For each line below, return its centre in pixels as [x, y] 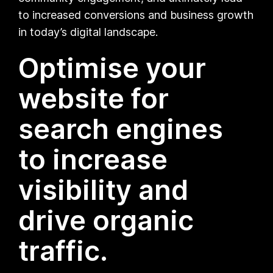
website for [94, 98]
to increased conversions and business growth [136, 15]
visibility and [104, 190]
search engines [121, 129]
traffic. [63, 250]
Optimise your [112, 68]
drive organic [106, 220]
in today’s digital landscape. [88, 32]
